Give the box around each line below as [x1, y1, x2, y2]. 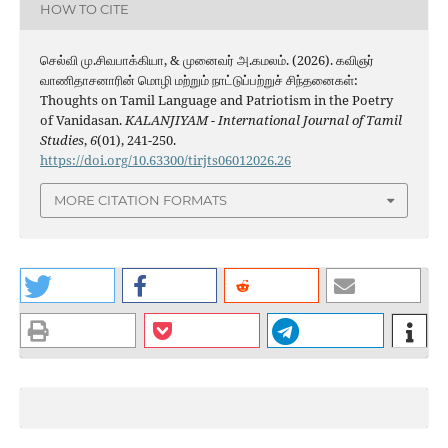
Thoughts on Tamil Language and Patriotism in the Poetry [39, 91, 393, 110]
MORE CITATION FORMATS [54, 192, 227, 209]
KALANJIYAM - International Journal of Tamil [124, 111, 402, 130]
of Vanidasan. [39, 111, 125, 130]
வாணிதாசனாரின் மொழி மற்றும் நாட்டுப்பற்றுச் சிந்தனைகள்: [39, 71, 358, 90]
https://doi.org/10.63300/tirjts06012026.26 [39, 151, 291, 170]
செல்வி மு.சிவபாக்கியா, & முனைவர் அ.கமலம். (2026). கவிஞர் [39, 51, 374, 70]
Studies [39, 131, 84, 150]
